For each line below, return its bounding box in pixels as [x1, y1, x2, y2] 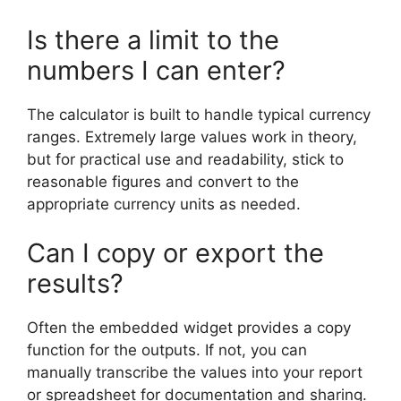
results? [27, 268, 124, 299]
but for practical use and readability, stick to [27, 149, 344, 168]
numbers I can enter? [27, 54, 286, 86]
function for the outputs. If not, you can [27, 341, 307, 359]
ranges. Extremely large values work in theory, [27, 127, 357, 146]
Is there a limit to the [27, 23, 279, 55]
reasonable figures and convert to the [27, 172, 299, 191]
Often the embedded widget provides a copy [27, 319, 351, 337]
